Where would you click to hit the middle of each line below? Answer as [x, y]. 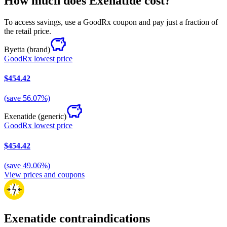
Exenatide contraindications [77, 218]
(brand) [39, 49]
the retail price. [28, 31]
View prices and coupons [44, 174]
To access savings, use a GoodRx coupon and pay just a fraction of [111, 22]
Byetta [14, 49]
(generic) [52, 117]
